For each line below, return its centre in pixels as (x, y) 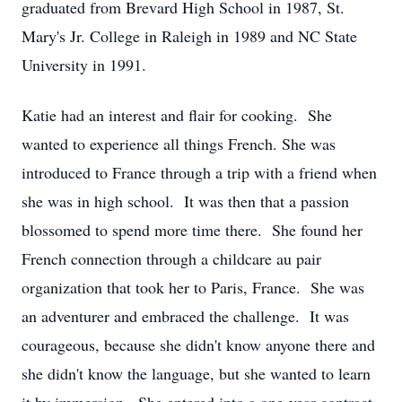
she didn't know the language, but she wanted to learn (196, 373)
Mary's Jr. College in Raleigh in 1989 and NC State (189, 36)
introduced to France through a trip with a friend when (199, 172)
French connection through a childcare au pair (171, 258)
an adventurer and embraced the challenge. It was (185, 316)
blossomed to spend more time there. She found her (192, 230)
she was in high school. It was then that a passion (185, 201)
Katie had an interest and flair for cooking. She (177, 115)
